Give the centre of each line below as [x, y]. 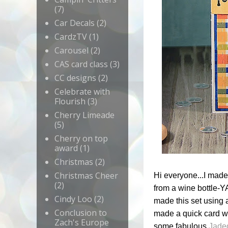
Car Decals [75, 23]
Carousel [72, 51]
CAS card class [81, 64]
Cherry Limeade [84, 115]
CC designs [75, 78]
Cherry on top [81, 139]
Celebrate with [82, 92]
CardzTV [71, 37]
